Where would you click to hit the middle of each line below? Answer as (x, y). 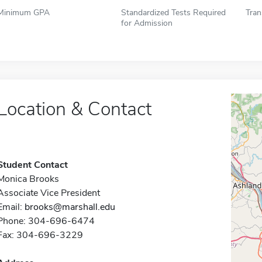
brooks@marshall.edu (70, 207)
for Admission (147, 23)
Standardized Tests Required (174, 12)
